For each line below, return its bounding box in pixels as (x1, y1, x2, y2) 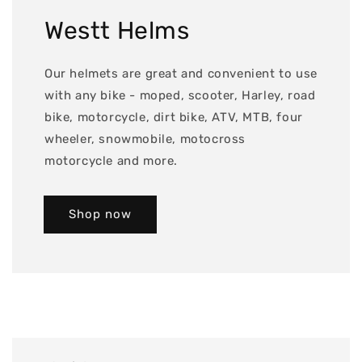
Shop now (69, 206, 132, 221)
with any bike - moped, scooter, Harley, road (44, 88, 316, 103)
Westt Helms (44, 16, 190, 46)
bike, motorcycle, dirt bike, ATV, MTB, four (44, 110, 303, 125)
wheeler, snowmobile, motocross (44, 132, 246, 147)
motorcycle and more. (44, 154, 179, 169)
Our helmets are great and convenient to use (44, 66, 318, 82)
